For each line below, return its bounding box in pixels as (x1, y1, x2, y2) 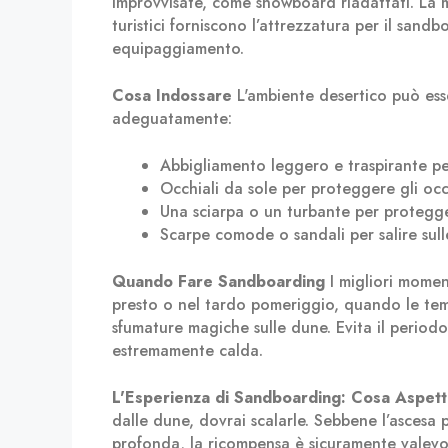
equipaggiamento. (112, 37, 244, 60)
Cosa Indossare (112, 84, 232, 107)
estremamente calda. (112, 339, 263, 362)
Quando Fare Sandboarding (112, 270, 325, 293)
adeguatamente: (112, 107, 232, 130)
